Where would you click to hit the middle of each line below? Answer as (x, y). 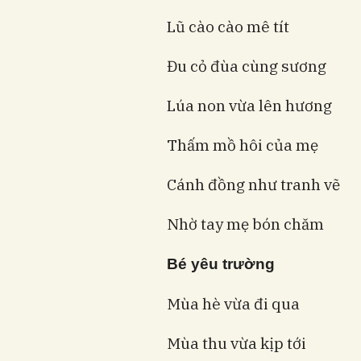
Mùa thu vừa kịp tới (237, 343)
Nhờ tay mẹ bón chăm (245, 224)
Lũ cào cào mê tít (228, 26)
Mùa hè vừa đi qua (233, 303)
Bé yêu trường (221, 263)
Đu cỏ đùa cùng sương (247, 66)
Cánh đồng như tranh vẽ (253, 184)
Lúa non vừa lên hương (249, 105)
